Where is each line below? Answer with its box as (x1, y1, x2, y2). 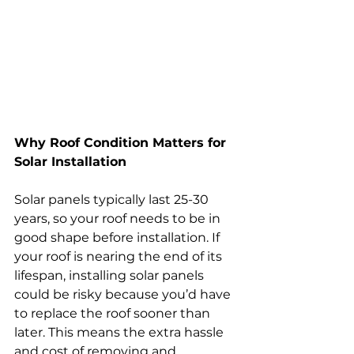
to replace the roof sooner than (14, 305, 213, 321)
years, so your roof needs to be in (14, 210, 224, 226)
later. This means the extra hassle (14, 324, 227, 340)
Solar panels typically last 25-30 (14, 191, 212, 207)
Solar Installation (14, 153, 126, 169)
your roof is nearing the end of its (14, 248, 225, 264)
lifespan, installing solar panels (14, 267, 207, 283)
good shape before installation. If (14, 229, 223, 245)
